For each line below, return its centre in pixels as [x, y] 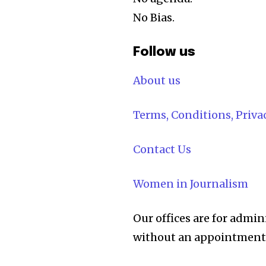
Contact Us [162, 150]
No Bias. [154, 18]
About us [157, 81]
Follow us [164, 53]
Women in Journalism [191, 184]
